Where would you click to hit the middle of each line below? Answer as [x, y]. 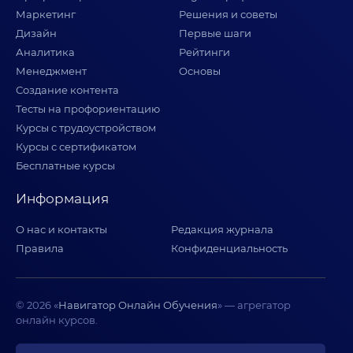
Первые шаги [215, 33]
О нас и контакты [61, 229]
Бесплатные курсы [65, 165]
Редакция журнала [222, 229]
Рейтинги [204, 52]
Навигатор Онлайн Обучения [138, 305]
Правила [40, 248]
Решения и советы [228, 14]
